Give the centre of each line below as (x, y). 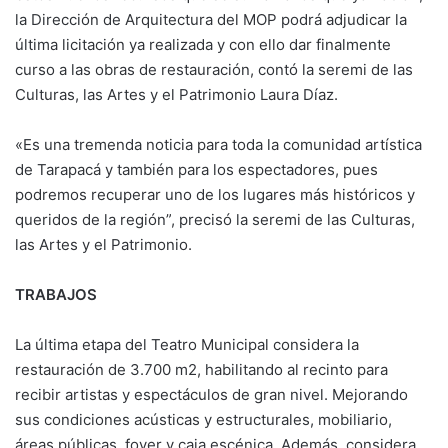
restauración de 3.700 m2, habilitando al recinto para (201, 369)
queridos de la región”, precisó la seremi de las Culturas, (215, 219)
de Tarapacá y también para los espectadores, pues (196, 169)
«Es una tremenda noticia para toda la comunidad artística (218, 144)
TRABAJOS (56, 294)
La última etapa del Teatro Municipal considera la (187, 344)
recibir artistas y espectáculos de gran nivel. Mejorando (211, 394)
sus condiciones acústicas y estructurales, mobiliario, (203, 419)
